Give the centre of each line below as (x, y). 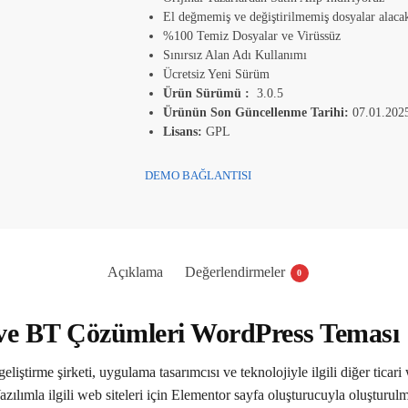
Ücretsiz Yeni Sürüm (216, 75)
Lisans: (184, 132)
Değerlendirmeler (235, 272)
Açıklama (135, 272)
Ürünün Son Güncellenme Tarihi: (255, 113)
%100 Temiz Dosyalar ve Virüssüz (251, 36)
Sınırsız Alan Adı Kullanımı (235, 56)
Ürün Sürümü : (206, 94)
